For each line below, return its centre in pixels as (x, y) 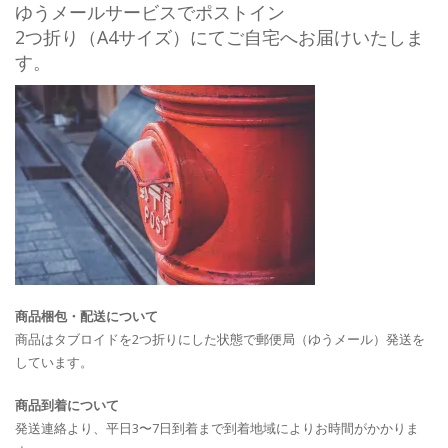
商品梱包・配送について (86, 316)
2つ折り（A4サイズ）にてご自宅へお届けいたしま (219, 37)
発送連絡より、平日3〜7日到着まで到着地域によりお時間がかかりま (217, 428)
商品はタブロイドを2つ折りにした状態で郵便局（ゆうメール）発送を (220, 339)
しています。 (54, 362)
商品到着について (67, 405)
